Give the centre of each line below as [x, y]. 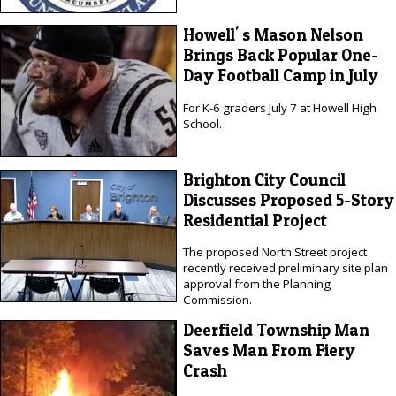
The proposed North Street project [274, 252]
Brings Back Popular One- [280, 56]
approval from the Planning [256, 284]
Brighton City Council [264, 179]
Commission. [217, 300]
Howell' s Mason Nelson [273, 35]
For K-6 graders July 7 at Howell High [279, 107]
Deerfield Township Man [276, 330]
